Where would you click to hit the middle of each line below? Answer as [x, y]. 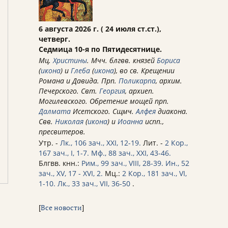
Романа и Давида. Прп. [79, 81]
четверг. [54, 39]
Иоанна [130, 122]
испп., [153, 122]
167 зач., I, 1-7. [64, 153]
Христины [70, 61]
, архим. [169, 81]
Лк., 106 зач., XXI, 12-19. [101, 143]
